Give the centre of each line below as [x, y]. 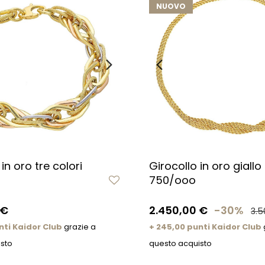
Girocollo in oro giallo [205, 166]
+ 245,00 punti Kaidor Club [205, 227]
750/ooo [172, 180]
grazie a [79, 227]
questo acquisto [180, 243]
